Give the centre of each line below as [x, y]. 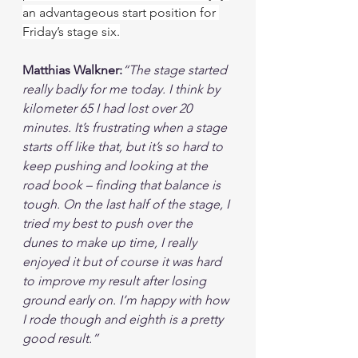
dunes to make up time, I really [111, 243]
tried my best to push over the [109, 223]
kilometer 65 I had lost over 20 [109, 108]
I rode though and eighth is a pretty [124, 319]
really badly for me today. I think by [123, 89]
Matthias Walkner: [72, 70]
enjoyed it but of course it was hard [123, 262]
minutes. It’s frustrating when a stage [126, 127]
